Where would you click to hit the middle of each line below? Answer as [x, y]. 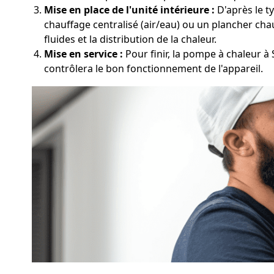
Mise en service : [83, 54]
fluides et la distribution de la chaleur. [130, 39]
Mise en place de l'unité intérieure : [129, 9]
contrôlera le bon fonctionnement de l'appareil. [154, 68]
